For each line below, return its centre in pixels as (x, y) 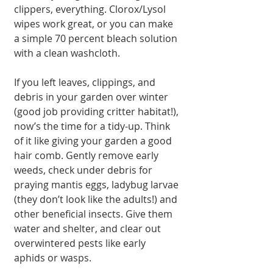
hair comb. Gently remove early (87, 155)
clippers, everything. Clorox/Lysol (91, 9)
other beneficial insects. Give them (94, 214)
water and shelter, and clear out (89, 228)
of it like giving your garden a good (94, 140)
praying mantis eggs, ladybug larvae (97, 184)
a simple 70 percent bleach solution (97, 38)
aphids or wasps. (53, 257)
